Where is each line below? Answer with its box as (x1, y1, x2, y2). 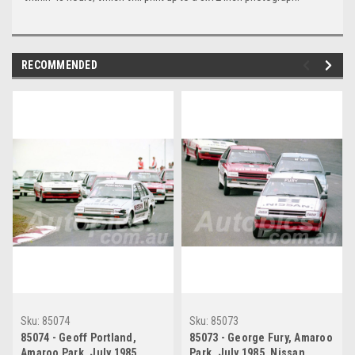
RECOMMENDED (21, 59, 97, 72)
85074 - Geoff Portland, (21, 331, 136, 345)
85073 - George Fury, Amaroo (189, 331, 333, 345)
